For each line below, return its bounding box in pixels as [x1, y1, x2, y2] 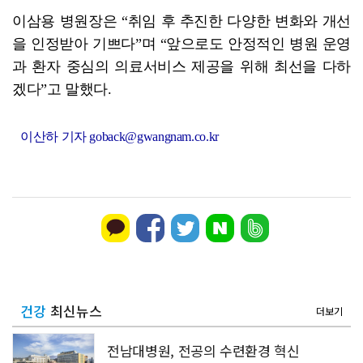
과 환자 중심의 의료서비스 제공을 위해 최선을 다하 [12, 58, 351, 75]
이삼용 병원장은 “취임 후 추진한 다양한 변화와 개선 [12, 12, 351, 29]
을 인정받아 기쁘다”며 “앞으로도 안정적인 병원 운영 [12, 35, 351, 52]
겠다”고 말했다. [12, 80, 112, 97]
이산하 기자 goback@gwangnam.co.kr [20, 129, 219, 143]
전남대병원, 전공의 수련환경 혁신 [107, 340, 300, 361]
